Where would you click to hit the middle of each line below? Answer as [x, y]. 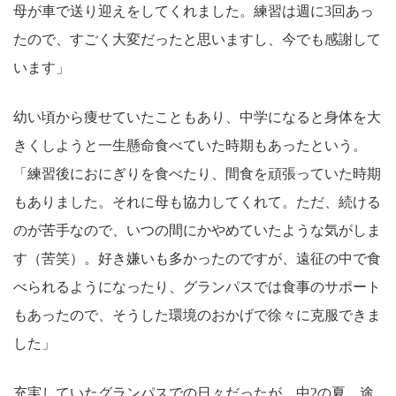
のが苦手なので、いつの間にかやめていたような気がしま [197, 231]
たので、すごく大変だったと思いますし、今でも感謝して [197, 40]
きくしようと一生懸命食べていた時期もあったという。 [190, 146]
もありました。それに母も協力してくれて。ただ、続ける [197, 202]
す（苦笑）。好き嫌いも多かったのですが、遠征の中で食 [197, 259]
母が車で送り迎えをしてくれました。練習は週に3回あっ [194, 11]
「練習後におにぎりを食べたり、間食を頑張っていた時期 [197, 174]
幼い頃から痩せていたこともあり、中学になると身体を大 [197, 118]
